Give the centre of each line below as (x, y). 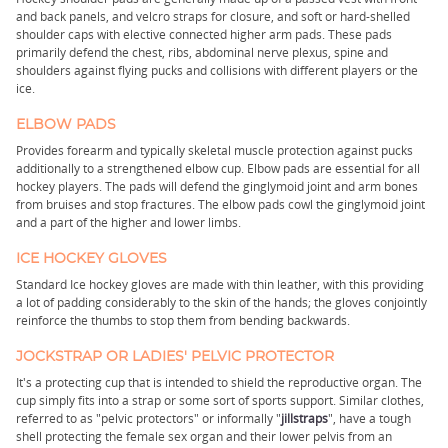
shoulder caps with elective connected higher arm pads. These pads (204, 34)
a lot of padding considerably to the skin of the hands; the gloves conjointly (221, 302)
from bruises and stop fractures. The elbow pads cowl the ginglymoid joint (220, 204)
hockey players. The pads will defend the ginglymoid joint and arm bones (217, 186)
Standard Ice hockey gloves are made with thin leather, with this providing (220, 284)
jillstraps (304, 418)
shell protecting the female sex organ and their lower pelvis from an (204, 436)
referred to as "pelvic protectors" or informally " (148, 418)
